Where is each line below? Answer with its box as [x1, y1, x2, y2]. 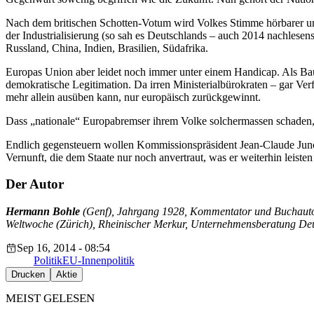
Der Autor [6, 177, 64, 192]
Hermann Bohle [6, 205, 83, 218]
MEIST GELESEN [6, 292, 95, 306]
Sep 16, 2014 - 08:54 [17, 242, 110, 254]
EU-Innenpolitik [62, 254, 135, 267]
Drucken [11, 269, 45, 280]
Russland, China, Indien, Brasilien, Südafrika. [6, 41, 208, 54]
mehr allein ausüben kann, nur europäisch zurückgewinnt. [6, 90, 261, 103]
